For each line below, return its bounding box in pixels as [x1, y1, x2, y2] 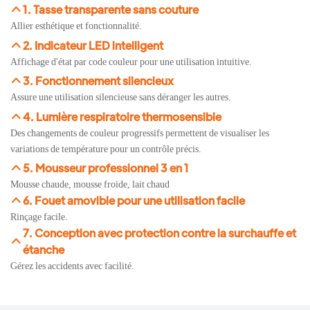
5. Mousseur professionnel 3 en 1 [23, 161, 190, 176]
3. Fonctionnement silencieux [23, 73, 174, 89]
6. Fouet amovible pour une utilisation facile [23, 193, 246, 208]
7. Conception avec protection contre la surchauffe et [23, 226, 297, 241]
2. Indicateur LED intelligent [23, 37, 164, 53]
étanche [23, 242, 65, 257]
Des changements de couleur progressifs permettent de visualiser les [10, 127, 269, 138]
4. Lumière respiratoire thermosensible [23, 109, 222, 124]
